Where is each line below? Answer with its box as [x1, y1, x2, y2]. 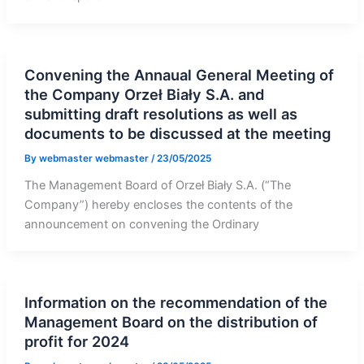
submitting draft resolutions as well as [24, 104, 297, 123]
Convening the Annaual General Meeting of [24, 65, 334, 84]
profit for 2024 [24, 332, 129, 351]
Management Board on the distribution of [24, 313, 318, 331]
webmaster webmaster [38, 152, 151, 164]
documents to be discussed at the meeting [24, 123, 331, 142]
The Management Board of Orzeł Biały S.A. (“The [24, 177, 291, 193]
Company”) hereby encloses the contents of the [24, 197, 292, 212]
